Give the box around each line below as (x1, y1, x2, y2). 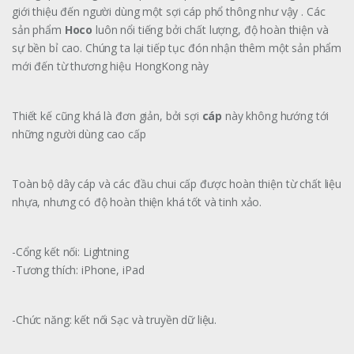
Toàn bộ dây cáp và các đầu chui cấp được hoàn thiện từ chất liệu (12, 175, 342, 191)
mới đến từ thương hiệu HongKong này (12, 58, 209, 73)
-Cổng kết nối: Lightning (12, 243, 129, 259)
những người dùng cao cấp (12, 126, 146, 141)
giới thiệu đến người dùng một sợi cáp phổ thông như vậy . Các (12, 3, 326, 19)
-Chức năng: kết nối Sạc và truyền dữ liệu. (12, 311, 217, 327)
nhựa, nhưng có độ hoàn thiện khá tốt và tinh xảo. (12, 194, 262, 209)
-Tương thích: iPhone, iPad (12, 262, 145, 277)
